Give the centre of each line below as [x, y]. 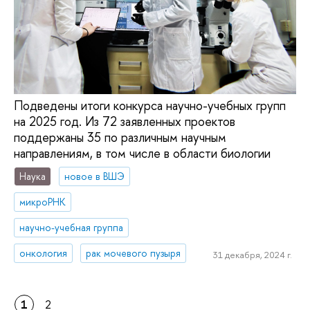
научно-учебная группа [72, 227]
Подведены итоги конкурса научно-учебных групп [150, 105]
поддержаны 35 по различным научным [120, 137]
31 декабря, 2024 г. [252, 255]
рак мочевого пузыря [134, 253]
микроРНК [43, 202]
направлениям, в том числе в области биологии [142, 153]
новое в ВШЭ [95, 176]
